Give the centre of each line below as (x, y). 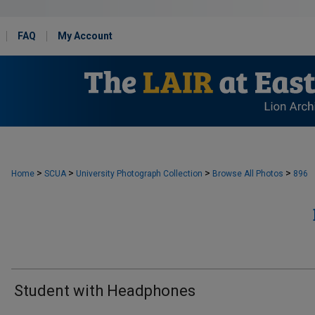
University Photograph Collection (139, 174)
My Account (85, 36)
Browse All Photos (248, 174)
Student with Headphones (105, 291)
